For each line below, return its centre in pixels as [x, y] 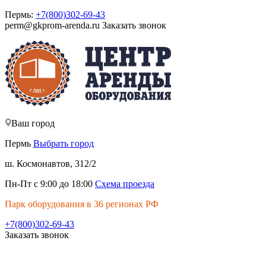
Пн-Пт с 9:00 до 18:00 [49, 184]
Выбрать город [64, 143]
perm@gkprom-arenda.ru [52, 25]
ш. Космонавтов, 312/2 [50, 164]
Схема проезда [125, 184]
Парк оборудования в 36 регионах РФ [82, 204]
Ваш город [33, 123]
